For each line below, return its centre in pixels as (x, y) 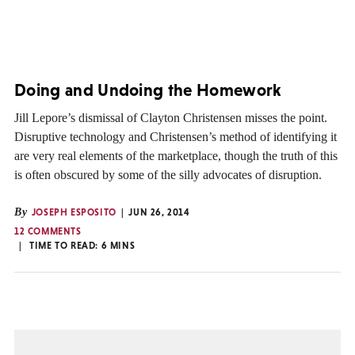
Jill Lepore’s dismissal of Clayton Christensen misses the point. (171, 118)
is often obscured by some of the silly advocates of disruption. (168, 175)
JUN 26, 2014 (159, 213)
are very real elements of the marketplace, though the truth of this (176, 156)
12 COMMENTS (48, 232)
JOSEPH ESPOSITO (74, 213)
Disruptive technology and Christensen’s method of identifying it (176, 137)
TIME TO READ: (65, 246)
